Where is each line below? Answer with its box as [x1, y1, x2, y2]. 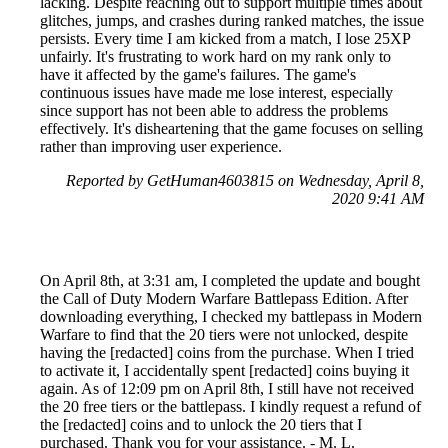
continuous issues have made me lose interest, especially [40, 84, 393, 101]
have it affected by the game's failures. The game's [40, 66, 356, 83]
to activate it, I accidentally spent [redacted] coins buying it [40, 362, 409, 379]
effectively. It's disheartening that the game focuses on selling [40, 120, 423, 137]
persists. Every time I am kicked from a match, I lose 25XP [40, 30, 410, 47]
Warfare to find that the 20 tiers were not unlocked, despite [40, 326, 408, 343]
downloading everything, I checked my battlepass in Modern [40, 308, 422, 325]
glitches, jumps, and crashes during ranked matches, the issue [40, 12, 424, 29]
